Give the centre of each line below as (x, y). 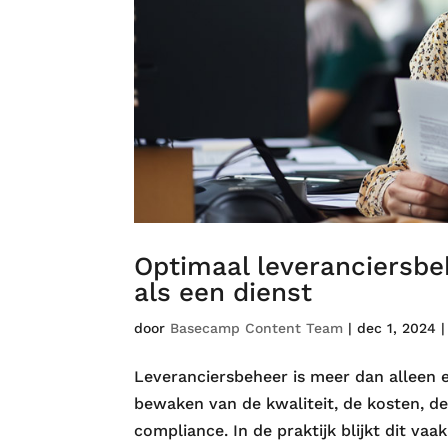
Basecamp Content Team (257, 328)
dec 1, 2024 (397, 328)
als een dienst (223, 292)
